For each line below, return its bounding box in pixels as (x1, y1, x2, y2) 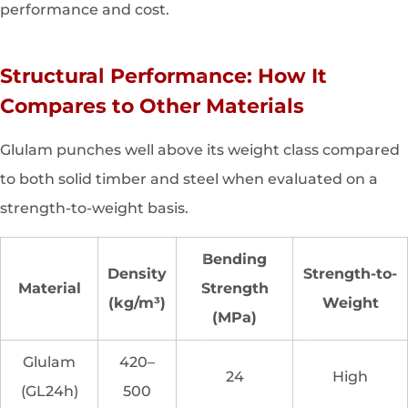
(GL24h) (20, 382, 78, 401)
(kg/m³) (108, 294, 166, 312)
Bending (202, 250, 267, 269)
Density (107, 265, 167, 283)
